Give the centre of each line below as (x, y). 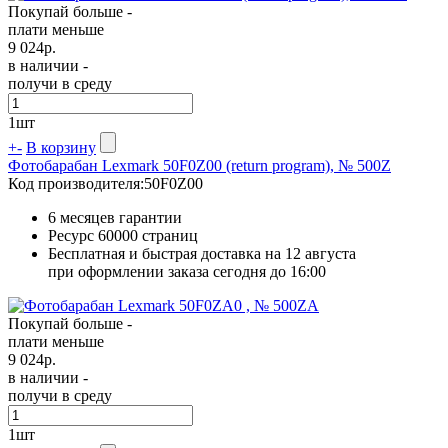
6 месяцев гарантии (115, 217)
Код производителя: (76, 183)
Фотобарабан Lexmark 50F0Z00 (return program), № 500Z (199, 165)
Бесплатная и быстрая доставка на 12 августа (202, 253)
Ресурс (73, 235)
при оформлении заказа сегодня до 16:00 (187, 271)
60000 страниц (148, 235)
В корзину (61, 147)
